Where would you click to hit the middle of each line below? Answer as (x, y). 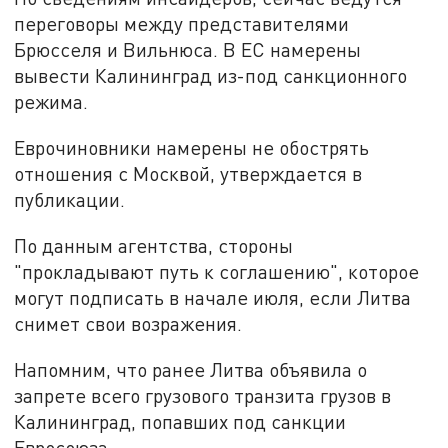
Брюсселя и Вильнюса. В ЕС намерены (188, 50)
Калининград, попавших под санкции (180, 421)
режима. (51, 102)
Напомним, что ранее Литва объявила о (191, 369)
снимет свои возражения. (128, 323)
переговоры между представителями (182, 24)
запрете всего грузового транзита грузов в (203, 395)
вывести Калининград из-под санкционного (211, 76)
